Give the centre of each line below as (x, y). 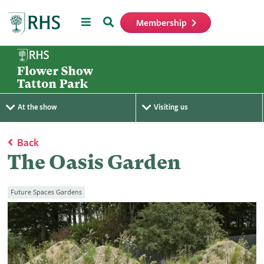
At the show (37, 107)
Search (118, 21)
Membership (162, 23)
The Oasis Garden (94, 162)
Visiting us (171, 107)
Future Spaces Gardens (47, 192)
